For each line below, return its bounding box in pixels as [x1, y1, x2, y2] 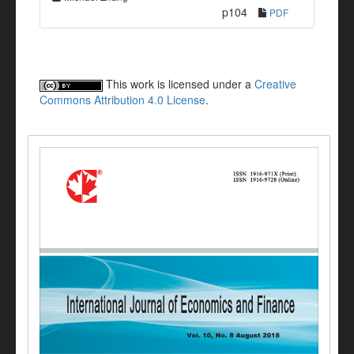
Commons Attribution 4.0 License [40, 92, 205, 107]
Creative [254, 76, 296, 92]
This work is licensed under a [103, 76, 254, 92]
